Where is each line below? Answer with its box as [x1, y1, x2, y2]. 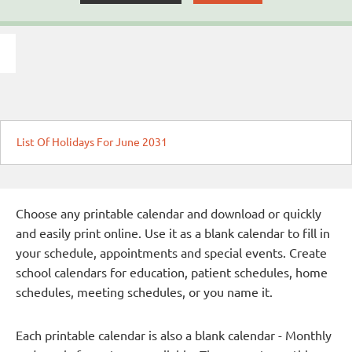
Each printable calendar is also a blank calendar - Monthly [16, 328, 332, 343]
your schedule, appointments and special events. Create [16, 246, 327, 261]
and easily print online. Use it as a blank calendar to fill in [16, 226, 330, 241]
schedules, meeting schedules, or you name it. [16, 285, 273, 300]
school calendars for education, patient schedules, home [16, 266, 328, 280]
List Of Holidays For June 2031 [16, 136, 167, 149]
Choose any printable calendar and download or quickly [16, 207, 321, 222]
